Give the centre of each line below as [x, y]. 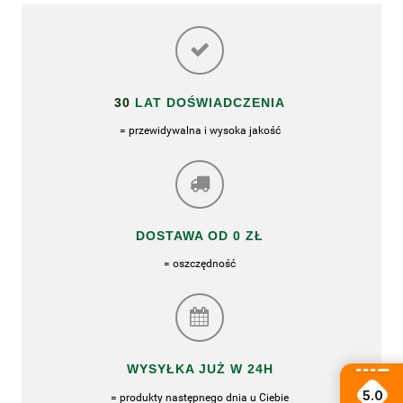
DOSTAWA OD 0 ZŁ [200, 236]
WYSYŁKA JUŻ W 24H [200, 369]
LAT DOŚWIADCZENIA [208, 102]
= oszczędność [200, 264]
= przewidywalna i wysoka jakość [200, 130]
